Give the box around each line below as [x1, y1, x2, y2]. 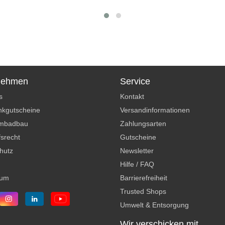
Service [120, 76, 150, 86]
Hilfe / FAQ [120, 160, 154, 168]
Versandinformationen [120, 105, 190, 114]
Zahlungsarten [120, 119, 166, 128]
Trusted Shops [120, 187, 166, 195]
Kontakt [120, 92, 144, 100]
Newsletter [120, 146, 154, 155]
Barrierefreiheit [120, 173, 167, 182]
